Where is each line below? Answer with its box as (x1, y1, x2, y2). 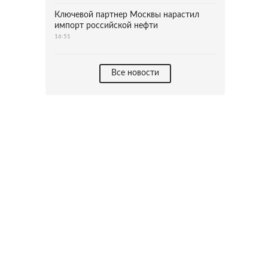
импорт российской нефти (54, 22, 158, 30)
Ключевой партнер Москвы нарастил (54, 11, 199, 19)
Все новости (111, 69, 159, 77)
